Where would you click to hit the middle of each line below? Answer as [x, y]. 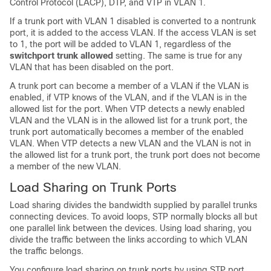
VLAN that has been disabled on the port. [92, 67]
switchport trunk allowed [61, 56]
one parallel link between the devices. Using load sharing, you [131, 228]
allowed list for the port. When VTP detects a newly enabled [127, 109]
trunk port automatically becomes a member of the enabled [127, 132]
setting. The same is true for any [179, 56]
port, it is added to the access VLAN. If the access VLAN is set [133, 33]
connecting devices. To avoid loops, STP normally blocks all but [134, 217]
